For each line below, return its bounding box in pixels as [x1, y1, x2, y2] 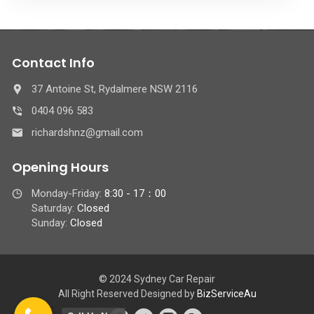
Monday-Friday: [32, 187, 104, 200]
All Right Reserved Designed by [57, 288, 197, 300]
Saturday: [32, 202, 77, 215]
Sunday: [32, 217, 70, 230]
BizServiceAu [196, 288, 257, 300]
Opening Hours [12, 158, 109, 177]
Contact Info [12, 54, 95, 72]
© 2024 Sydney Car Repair [99, 273, 215, 285]
